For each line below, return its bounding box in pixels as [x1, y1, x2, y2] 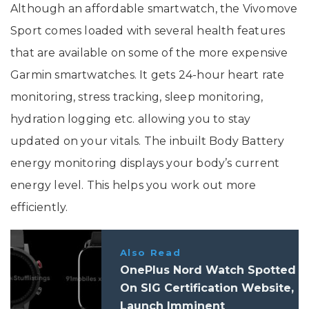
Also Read [119, 247, 181, 259]
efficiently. [10, 201, 68, 215]
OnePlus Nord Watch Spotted [119, 263, 296, 277]
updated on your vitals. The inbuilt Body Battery [10, 134, 285, 148]
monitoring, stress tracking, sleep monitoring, [10, 90, 263, 104]
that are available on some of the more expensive [10, 46, 288, 60]
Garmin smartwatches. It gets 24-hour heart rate [10, 68, 285, 82]
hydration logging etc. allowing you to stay [10, 112, 251, 126]
